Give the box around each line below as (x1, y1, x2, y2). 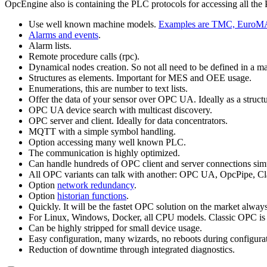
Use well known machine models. (29, 19, 159, 29)
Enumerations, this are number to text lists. (29, 83, 188, 94)
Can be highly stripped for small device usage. (29, 223, 202, 233)
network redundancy (57, 180, 134, 190)
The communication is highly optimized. (29, 148, 180, 158)
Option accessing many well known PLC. (29, 137, 186, 147)
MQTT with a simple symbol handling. (29, 126, 176, 136)
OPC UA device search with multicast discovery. (29, 105, 212, 115)
